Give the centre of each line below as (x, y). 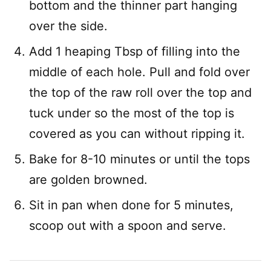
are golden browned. (88, 180)
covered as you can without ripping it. (137, 134)
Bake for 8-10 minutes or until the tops (139, 159)
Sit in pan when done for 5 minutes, (131, 205)
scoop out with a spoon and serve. (128, 226)
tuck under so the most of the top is (132, 113)
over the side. (68, 26)
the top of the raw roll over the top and (140, 93)
